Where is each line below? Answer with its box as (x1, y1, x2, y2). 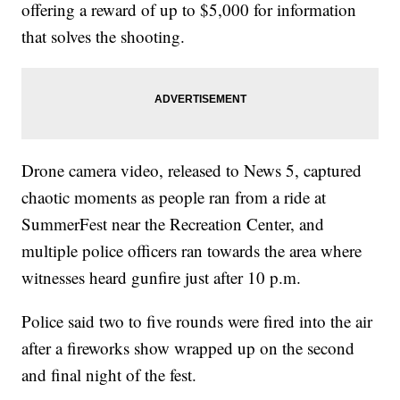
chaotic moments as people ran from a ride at (21, 185, 327, 208)
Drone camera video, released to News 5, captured (21, 158, 362, 181)
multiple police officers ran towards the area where (21, 238, 362, 262)
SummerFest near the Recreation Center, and (21, 212, 325, 235)
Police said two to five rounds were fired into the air (21, 309, 373, 332)
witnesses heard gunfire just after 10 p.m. (21, 265, 302, 288)
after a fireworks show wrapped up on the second (21, 336, 355, 359)
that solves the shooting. (21, 24, 186, 47)
